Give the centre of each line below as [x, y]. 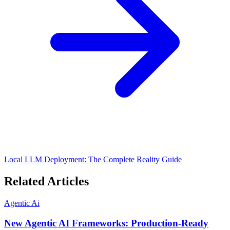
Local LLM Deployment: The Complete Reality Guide [93, 160]
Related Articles [46, 181]
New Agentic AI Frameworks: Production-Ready [106, 223]
